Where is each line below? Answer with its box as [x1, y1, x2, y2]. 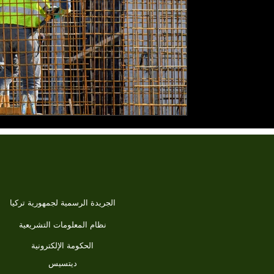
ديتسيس [48, 257, 77, 269]
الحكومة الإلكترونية [31, 240, 94, 251]
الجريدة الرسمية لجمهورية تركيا [9, 197, 116, 209]
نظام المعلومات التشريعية [18, 219, 106, 231]
